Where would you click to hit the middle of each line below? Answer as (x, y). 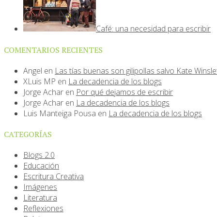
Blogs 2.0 (39, 155)
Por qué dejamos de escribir (124, 92)
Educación (41, 166)
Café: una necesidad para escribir (153, 29)
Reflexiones (43, 209)
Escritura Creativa (54, 177)
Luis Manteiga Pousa (60, 113)
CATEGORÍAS (28, 134)
